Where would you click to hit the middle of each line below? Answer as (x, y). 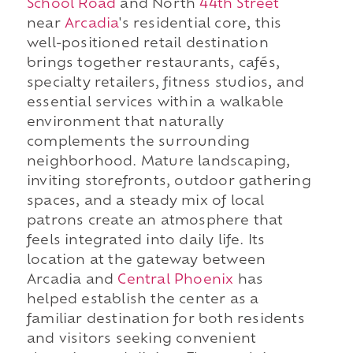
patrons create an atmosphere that (155, 221)
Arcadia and (72, 280)
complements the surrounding (138, 142)
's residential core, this (201, 24)
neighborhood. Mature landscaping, (158, 162)
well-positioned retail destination (147, 44)
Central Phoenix (176, 280)
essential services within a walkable (155, 103)
